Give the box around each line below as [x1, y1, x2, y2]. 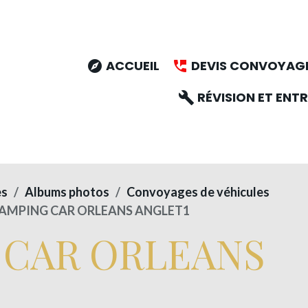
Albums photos [25, 184, 109, 200]
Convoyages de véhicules [126, 184, 269, 200]
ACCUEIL [102, 56, 159, 74]
